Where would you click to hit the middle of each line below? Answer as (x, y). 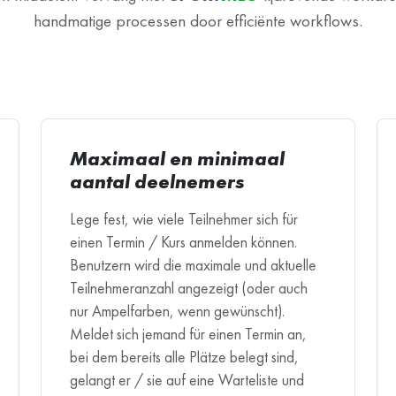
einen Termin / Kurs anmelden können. (183, 242)
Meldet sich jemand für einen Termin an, (188, 334)
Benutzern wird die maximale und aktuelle (193, 265)
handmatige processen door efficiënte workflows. (198, 20)
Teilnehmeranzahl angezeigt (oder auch (189, 288)
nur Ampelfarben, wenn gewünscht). (177, 311)
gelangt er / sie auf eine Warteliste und (187, 380)
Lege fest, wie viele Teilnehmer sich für (184, 219)
